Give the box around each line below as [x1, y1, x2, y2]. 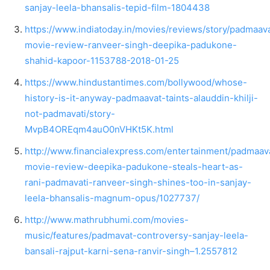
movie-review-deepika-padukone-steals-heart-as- [25, 160, 243, 172]
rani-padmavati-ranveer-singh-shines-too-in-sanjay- [25, 176, 251, 188]
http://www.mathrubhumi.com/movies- [25, 213, 189, 225]
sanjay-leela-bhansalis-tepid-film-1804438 [25, 1, 210, 13]
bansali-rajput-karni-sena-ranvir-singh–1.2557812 [25, 245, 237, 257]
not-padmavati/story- [25, 107, 115, 119]
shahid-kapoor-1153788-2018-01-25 [25, 54, 179, 66]
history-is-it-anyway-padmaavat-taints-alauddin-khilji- [25, 92, 258, 104]
